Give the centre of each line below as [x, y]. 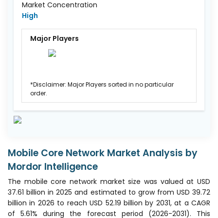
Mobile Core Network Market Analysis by [103, 153]
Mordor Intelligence [53, 166]
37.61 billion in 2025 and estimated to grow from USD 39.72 [109, 192]
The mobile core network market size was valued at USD [109, 181]
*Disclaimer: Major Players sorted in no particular [102, 84]
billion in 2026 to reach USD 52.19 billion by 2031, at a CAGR [109, 203]
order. [39, 93]
